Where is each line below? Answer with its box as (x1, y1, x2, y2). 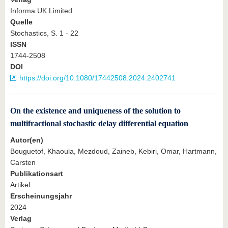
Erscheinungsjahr (10, 192, 72, 201)
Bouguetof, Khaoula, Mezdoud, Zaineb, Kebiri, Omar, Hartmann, (10, 147, 217, 156)
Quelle (10, 17, 33, 26)
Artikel (10, 181, 30, 189)
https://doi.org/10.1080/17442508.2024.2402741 (19, 73, 176, 82)
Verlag (10, 214, 32, 223)
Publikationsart (10, 169, 63, 178)
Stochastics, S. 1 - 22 (10, 28, 78, 37)
